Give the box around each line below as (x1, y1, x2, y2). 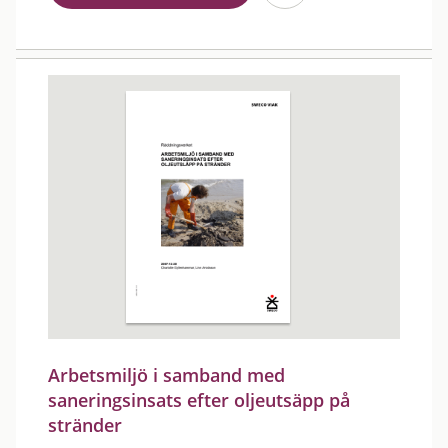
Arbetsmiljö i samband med (48, 363, 285, 387)
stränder (48, 413, 122, 437)
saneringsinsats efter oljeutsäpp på (48, 388, 350, 412)
